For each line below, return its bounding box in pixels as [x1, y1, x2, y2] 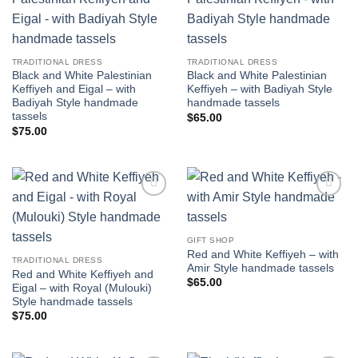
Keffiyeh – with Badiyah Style [186, 83, 332, 96]
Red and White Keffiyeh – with [186, 248, 339, 261]
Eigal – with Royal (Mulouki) [11, 281, 152, 294]
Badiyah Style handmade [11, 97, 138, 109]
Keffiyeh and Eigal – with [11, 83, 136, 96]
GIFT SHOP [186, 235, 235, 245]
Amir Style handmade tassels [186, 261, 334, 274]
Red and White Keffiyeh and [11, 268, 153, 280]
